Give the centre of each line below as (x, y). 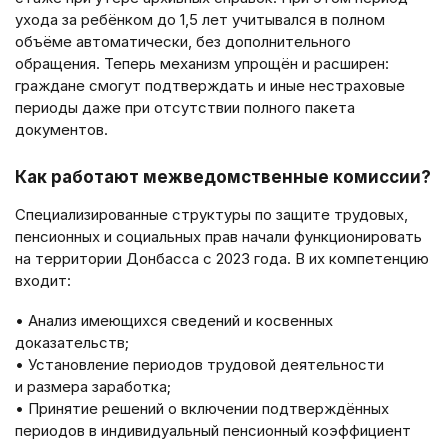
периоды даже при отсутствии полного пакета (185, 108)
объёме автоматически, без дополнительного (183, 42)
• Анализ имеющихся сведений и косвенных (174, 321)
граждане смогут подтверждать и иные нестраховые (210, 86)
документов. (61, 130)
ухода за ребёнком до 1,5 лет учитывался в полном (200, 20)
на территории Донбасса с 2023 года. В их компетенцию (222, 258)
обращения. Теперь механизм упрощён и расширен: (202, 64)
